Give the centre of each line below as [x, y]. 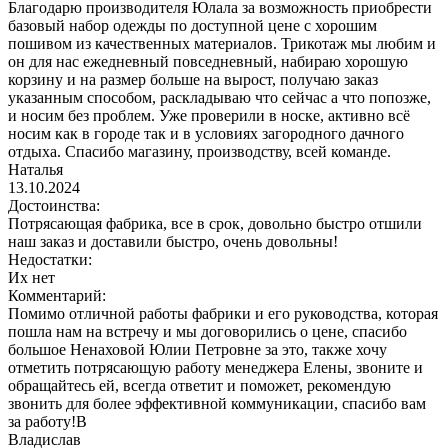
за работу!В [47, 421]
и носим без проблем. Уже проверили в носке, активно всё [209, 115]
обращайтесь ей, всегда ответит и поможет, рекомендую [199, 385]
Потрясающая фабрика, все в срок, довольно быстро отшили [215, 223]
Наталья [35, 169]
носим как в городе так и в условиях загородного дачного [206, 133]
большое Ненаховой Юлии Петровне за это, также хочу [197, 349]
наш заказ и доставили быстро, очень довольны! [173, 241]
